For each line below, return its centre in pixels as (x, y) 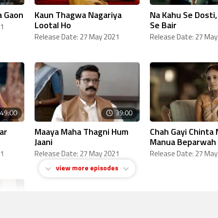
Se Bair (163, 25)
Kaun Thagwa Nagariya (78, 15)
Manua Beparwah (183, 142)
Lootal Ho (53, 25)
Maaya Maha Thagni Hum (82, 131)
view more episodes (87, 168)
